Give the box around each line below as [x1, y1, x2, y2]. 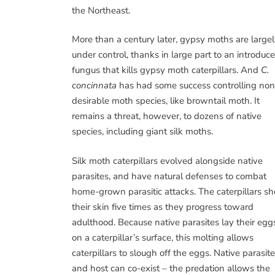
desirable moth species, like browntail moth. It [72, 95, 260, 107]
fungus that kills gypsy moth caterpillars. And [72, 64, 261, 76]
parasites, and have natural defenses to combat [72, 169, 266, 182]
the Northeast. [72, 4, 130, 17]
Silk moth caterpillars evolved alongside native [72, 154, 263, 167]
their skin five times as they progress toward [72, 200, 254, 213]
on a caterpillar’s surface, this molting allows [72, 231, 254, 244]
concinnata [72, 79, 117, 91]
